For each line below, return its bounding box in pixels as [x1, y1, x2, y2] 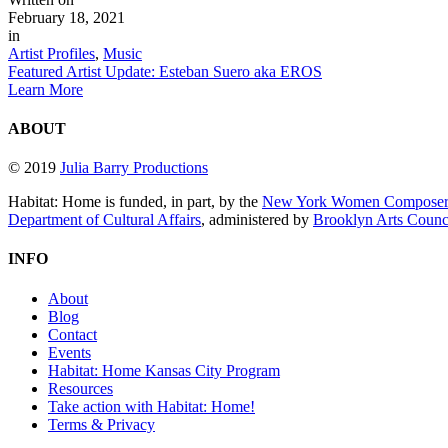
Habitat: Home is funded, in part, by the [8, 193, 262, 211]
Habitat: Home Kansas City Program [48, 361, 280, 379]
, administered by [201, 211, 313, 229]
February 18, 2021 [8, 8, 125, 26]
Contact [48, 325, 97, 343]
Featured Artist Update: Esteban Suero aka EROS [8, 62, 322, 80]
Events [48, 343, 91, 361]
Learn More [8, 80, 83, 98]
